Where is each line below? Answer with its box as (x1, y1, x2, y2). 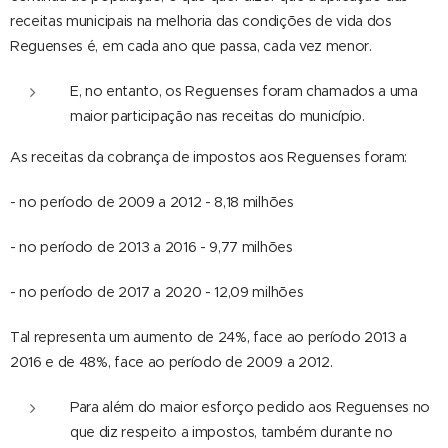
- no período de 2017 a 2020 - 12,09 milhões (10, 283, 304, 301)
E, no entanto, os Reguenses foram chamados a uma (70, 82, 418, 100)
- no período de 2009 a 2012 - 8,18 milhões (10, 193, 294, 211)
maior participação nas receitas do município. (70, 107, 365, 125)
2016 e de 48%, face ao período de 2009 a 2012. (10, 353, 333, 371)
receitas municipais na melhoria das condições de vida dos (10, 12, 392, 30)
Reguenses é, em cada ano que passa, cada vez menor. (10, 37, 372, 55)
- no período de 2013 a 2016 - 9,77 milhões (10, 238, 293, 256)
